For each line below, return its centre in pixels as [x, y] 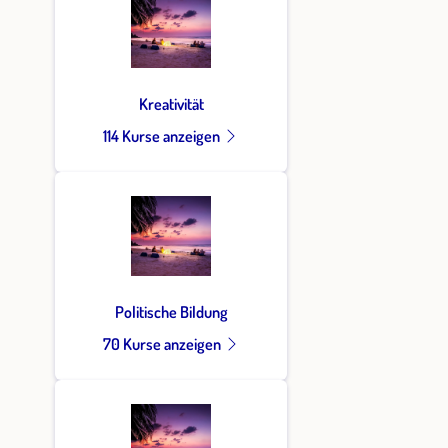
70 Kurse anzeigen [163, 343]
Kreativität [171, 103]
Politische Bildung [171, 311]
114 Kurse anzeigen [163, 135]
